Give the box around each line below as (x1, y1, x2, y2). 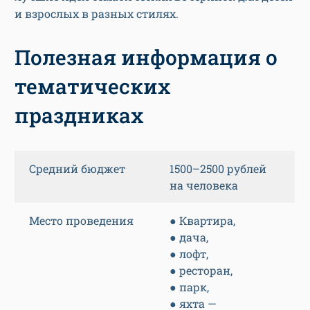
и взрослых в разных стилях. (15, 6, 179, 21)
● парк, (170, 280, 209, 295)
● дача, (170, 230, 208, 245)
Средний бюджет (29, 161, 125, 176)
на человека (170, 178, 238, 193)
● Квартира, (170, 213, 235, 228)
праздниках (15, 102, 144, 129)
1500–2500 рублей (170, 161, 266, 176)
